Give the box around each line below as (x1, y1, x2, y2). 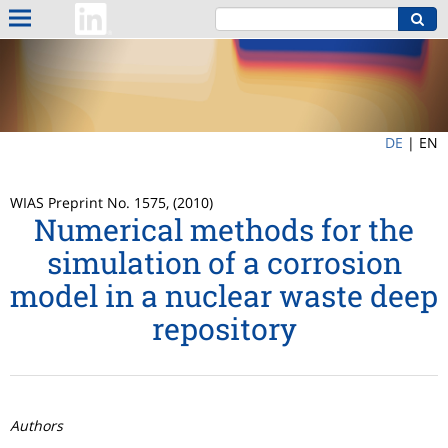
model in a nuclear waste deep (10, 276, 438, 316)
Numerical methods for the (34, 210, 414, 250)
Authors (10, 416, 63, 436)
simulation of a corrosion (46, 243, 402, 283)
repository (151, 309, 297, 349)
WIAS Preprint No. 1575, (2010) (10, 193, 213, 213)
